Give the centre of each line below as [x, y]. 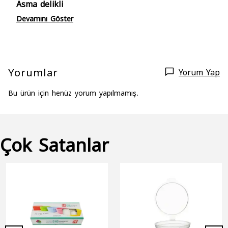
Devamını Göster [45, 18]
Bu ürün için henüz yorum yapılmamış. [73, 92]
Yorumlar [33, 72]
